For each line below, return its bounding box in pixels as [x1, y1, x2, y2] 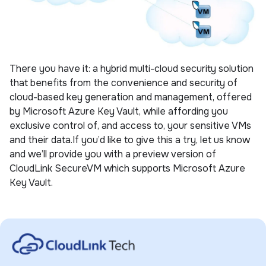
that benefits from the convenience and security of [9, 77, 237, 90]
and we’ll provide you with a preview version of [9, 148, 216, 161]
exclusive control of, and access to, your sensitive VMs [9, 119, 251, 132]
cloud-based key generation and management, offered [9, 91, 252, 104]
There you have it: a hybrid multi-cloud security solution [9, 62, 254, 75]
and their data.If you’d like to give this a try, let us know [9, 134, 250, 147]
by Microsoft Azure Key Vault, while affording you [9, 105, 228, 118]
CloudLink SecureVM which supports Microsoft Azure [9, 162, 245, 175]
